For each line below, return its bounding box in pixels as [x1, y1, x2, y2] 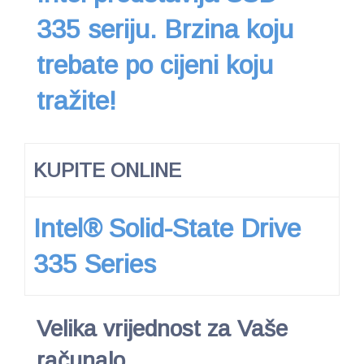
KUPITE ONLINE [33, 158, 181, 181]
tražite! [37, 85, 116, 115]
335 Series [33, 249, 156, 279]
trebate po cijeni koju [37, 50, 273, 80]
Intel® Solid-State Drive [33, 213, 301, 243]
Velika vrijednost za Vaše [37, 315, 288, 341]
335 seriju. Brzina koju [37, 14, 293, 44]
